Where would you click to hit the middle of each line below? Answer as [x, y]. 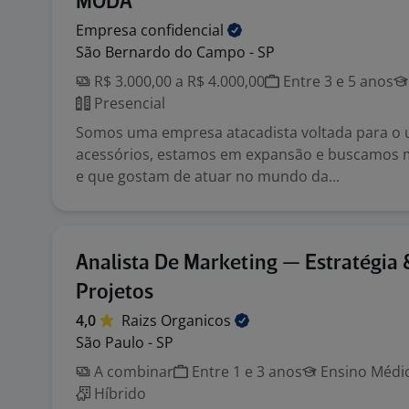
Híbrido [118, 393]
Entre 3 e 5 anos [336, 81]
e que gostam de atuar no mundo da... [208, 176]
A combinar [132, 372]
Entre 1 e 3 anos [245, 372]
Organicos [198, 320]
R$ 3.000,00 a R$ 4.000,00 [178, 81]
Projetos [115, 293]
